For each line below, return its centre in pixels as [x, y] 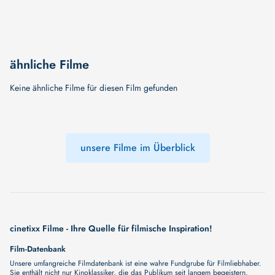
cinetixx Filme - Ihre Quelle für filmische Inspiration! [111, 228]
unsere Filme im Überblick [137, 148]
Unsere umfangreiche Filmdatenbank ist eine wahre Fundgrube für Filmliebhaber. [136, 263]
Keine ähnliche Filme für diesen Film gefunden [94, 87]
